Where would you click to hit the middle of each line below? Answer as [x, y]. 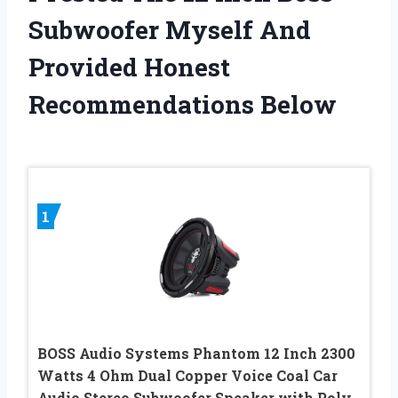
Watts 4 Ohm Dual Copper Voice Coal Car [187, 375]
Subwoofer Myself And [170, 29]
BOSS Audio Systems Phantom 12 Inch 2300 [196, 353]
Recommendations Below [183, 104]
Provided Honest [129, 67]
